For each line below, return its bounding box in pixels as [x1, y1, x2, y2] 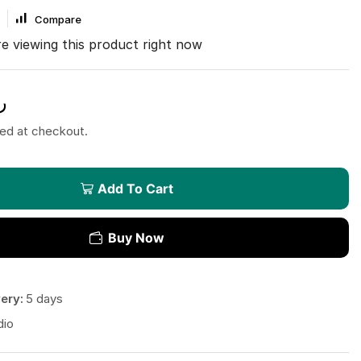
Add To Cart [98, 180, 174, 197]
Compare [34, 12, 81, 26]
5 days [25, 290, 63, 306]
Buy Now [108, 229, 165, 246]
